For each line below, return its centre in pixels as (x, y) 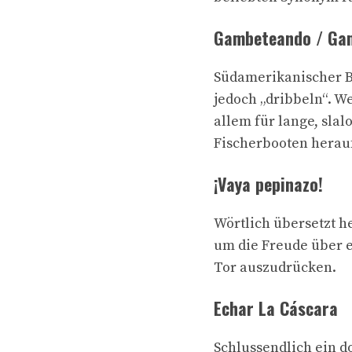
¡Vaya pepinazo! (268, 184)
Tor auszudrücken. (275, 268)
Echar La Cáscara (276, 308)
